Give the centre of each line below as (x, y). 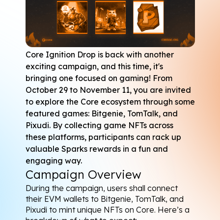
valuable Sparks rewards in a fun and (96, 149)
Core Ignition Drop (60, 54)
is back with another (135, 54)
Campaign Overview (83, 174)
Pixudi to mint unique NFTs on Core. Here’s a (107, 209)
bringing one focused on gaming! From (99, 78)
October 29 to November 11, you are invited (108, 90)
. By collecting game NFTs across (111, 125)
